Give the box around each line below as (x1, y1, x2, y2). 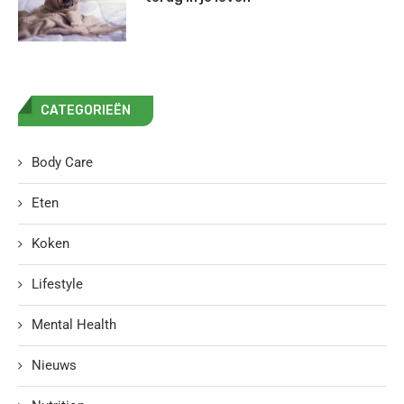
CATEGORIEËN (41, 102, 131, 118)
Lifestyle (32, 275, 83, 292)
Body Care (32, 153, 93, 170)
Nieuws (32, 356, 77, 373)
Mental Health (32, 316, 116, 333)
